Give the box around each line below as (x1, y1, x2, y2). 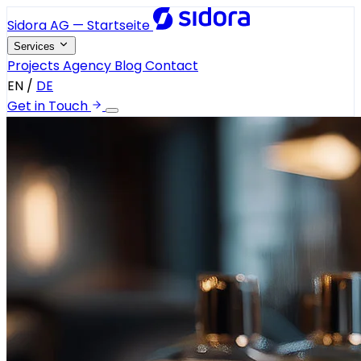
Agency (63, 56, 114, 75)
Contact (145, 56, 198, 75)
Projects (7, 56, 63, 75)
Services (14, 40, 58, 52)
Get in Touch (7, 97, 88, 115)
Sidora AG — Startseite (7, 16, 150, 35)
